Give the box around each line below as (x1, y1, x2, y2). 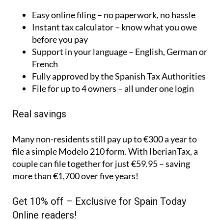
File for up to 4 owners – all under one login (32, 83, 194, 94)
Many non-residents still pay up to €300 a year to (12, 134, 197, 145)
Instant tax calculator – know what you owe (32, 22, 197, 33)
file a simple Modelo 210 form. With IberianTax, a (12, 146, 198, 157)
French (32, 58, 58, 70)
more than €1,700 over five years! (12, 170, 138, 182)
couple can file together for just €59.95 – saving (12, 158, 190, 169)
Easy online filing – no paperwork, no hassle (32, 9, 195, 21)
